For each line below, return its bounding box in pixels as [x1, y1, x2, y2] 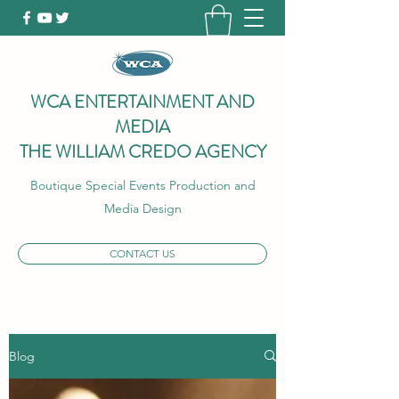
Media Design [103, 199, 182, 216]
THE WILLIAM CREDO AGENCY [19, 138, 266, 165]
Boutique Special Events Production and [29, 176, 256, 193]
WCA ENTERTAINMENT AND [30, 88, 255, 115]
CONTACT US [110, 246, 175, 260]
